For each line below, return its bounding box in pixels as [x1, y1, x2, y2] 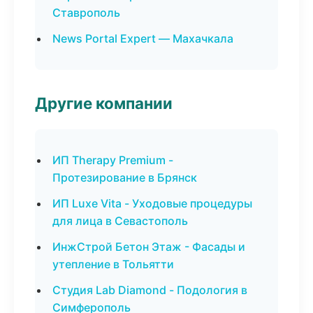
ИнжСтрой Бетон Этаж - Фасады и [52, 240, 245, 254]
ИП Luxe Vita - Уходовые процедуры [52, 196, 252, 210]
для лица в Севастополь [52, 214, 188, 228]
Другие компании [35, 94, 173, 112]
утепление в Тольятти [52, 257, 174, 271]
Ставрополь [52, 6, 120, 20]
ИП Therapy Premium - [52, 153, 173, 167]
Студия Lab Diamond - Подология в [52, 283, 247, 297]
